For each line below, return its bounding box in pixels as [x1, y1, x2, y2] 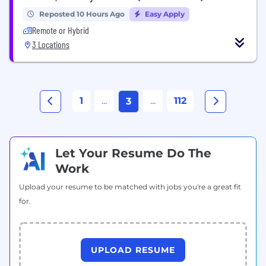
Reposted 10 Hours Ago [39, 9, 125, 18]
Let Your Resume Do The [55, 145, 211, 160]
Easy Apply [143, 9, 185, 18]
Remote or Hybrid [32, 24, 89, 36]
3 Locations [32, 38, 69, 50]
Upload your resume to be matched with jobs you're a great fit [19, 182, 241, 191]
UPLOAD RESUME [91, 244, 175, 255]
